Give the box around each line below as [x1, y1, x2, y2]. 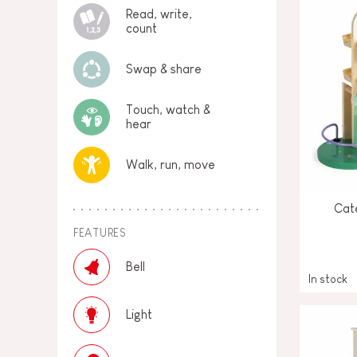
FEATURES [73, 226, 126, 239]
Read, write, [126, 7, 192, 21]
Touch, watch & [126, 103, 210, 116]
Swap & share [126, 62, 202, 76]
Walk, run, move [126, 158, 215, 171]
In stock [308, 272, 347, 285]
